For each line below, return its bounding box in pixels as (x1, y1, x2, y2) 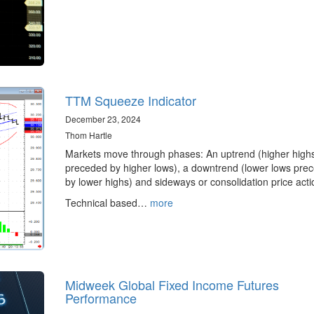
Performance (64, 289, 137, 308)
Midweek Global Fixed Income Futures (64, 275, 279, 294)
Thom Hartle (64, 128, 112, 141)
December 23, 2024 (64, 112, 141, 125)
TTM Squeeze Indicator (64, 90, 196, 109)
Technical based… (64, 195, 150, 210)
